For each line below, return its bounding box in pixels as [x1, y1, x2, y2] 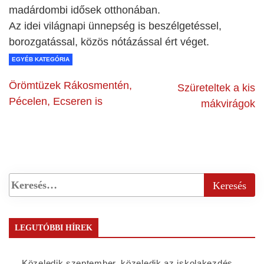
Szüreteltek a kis [177, 82, 255, 94]
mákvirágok [201, 98, 255, 110]
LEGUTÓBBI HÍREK [15, 223, 93, 233]
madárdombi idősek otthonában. [9, 4, 160, 16]
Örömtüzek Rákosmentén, [9, 80, 132, 92]
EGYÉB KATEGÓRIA [12, 56, 70, 63]
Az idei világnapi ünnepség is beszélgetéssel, [9, 20, 222, 32]
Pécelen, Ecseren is [9, 95, 103, 108]
